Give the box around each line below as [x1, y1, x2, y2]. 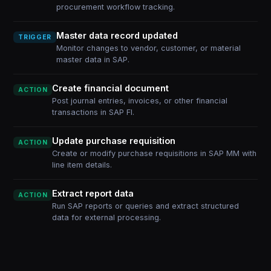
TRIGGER [18, 33, 51, 41]
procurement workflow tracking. [56, 2, 175, 11]
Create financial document [52, 83, 169, 93]
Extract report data [52, 188, 134, 198]
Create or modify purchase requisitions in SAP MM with [52, 149, 257, 158]
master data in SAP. [56, 55, 129, 64]
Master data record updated [56, 30, 178, 41]
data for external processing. [52, 213, 162, 222]
